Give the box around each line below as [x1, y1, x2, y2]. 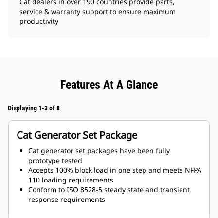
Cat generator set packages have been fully [28, 146, 170, 156]
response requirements [28, 195, 105, 204]
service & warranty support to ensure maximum [19, 7, 176, 17]
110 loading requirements [28, 175, 113, 185]
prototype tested [28, 156, 82, 165]
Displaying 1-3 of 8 [8, 104, 60, 112]
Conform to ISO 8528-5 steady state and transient [28, 185, 190, 195]
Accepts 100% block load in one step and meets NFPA [28, 165, 201, 175]
